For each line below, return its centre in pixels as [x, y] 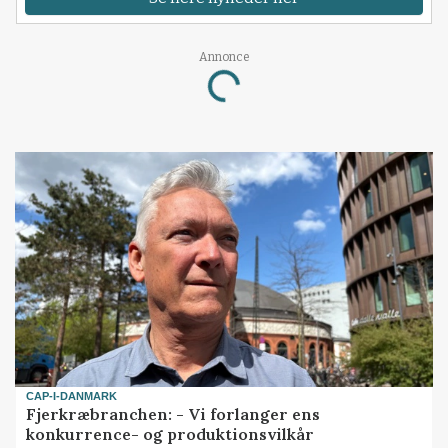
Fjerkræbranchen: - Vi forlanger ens [173, 414]
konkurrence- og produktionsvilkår [170, 434]
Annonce [224, 56]
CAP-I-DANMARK [72, 395]
